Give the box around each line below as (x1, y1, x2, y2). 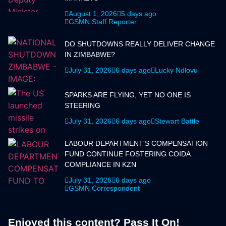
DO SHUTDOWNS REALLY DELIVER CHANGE (65, 40, 215, 48)
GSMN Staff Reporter (69, 18, 137, 26)
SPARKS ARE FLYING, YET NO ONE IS (65, 91, 191, 99)
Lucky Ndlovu (155, 66, 198, 75)
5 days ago (121, 10, 156, 18)
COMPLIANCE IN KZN (65, 160, 136, 169)
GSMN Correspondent (69, 184, 140, 193)
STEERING (65, 101, 100, 110)
